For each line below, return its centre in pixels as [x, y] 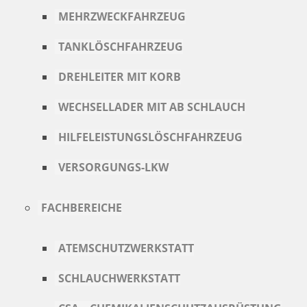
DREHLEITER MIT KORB [120, 77]
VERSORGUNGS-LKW [113, 167]
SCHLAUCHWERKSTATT [119, 278]
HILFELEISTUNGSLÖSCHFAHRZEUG [150, 137]
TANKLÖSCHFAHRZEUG [121, 47]
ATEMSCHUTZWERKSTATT [126, 248]
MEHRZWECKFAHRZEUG [122, 16]
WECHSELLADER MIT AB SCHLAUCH [152, 107]
